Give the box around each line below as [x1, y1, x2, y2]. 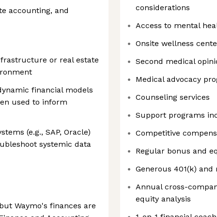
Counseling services [136, 93, 210, 102]
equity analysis [136, 194, 191, 203]
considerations [136, 3, 190, 12]
